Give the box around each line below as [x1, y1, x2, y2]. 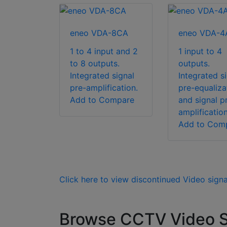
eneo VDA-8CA [70, 28, 128, 39]
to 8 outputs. [70, 58, 120, 69]
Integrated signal [70, 70, 134, 81]
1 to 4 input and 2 [70, 46, 138, 57]
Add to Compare [70, 95, 134, 105]
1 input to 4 [178, 46, 222, 57]
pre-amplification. [70, 83, 138, 93]
